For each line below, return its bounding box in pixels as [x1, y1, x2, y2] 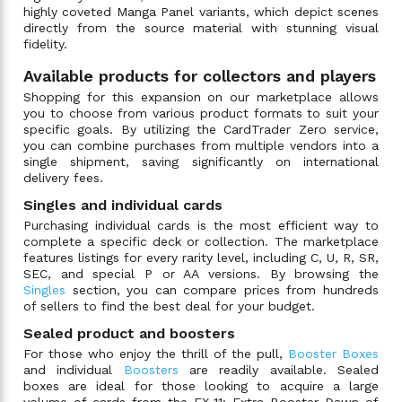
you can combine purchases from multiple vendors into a [23, 137, 379, 153]
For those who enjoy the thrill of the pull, [23, 345, 288, 361]
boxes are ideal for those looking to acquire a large [23, 378, 379, 393]
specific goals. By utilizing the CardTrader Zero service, [23, 121, 379, 136]
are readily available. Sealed [178, 362, 380, 377]
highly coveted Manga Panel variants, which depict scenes [23, 4, 379, 19]
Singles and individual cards [23, 196, 223, 214]
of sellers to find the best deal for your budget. [23, 298, 315, 313]
